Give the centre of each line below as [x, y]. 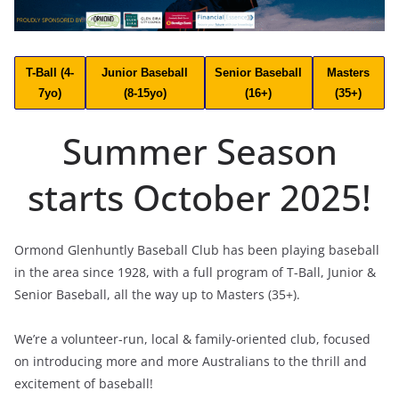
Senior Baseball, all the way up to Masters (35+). [157, 294]
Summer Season [199, 151]
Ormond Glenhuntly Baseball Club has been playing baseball [197, 249]
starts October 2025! [199, 197]
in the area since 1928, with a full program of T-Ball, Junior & [195, 272]
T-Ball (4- [49, 72]
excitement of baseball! [84, 383]
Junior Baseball [145, 72]
